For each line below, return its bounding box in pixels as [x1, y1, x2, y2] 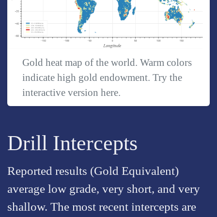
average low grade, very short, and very [7, 182, 200, 195]
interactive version [22, 86, 101, 98]
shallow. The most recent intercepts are [7, 200, 196, 213]
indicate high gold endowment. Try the [22, 71, 183, 83]
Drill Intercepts [7, 131, 138, 155]
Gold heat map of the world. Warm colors [22, 56, 192, 68]
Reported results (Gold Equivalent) [7, 164, 179, 177]
